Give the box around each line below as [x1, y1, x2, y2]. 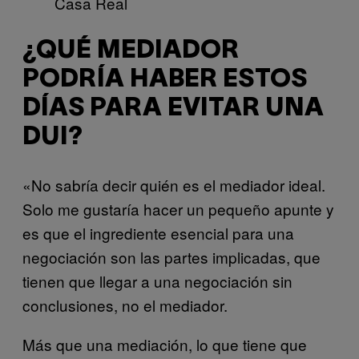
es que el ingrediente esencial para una [22, 222, 294, 244]
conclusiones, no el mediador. [22, 294, 228, 317]
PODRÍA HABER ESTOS [22, 67, 307, 91]
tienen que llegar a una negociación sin [22, 270, 292, 292]
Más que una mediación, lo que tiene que [22, 333, 307, 356]
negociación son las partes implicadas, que [22, 246, 321, 268]
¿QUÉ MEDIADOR [22, 38, 239, 63]
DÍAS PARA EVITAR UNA [22, 96, 324, 120]
